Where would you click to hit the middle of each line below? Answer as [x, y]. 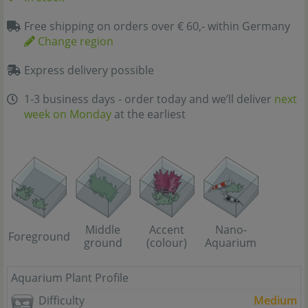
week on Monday [68, 114]
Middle [103, 230]
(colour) [167, 243]
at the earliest [148, 114]
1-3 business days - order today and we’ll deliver [149, 99]
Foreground [39, 236]
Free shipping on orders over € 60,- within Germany [157, 26]
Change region [74, 41]
